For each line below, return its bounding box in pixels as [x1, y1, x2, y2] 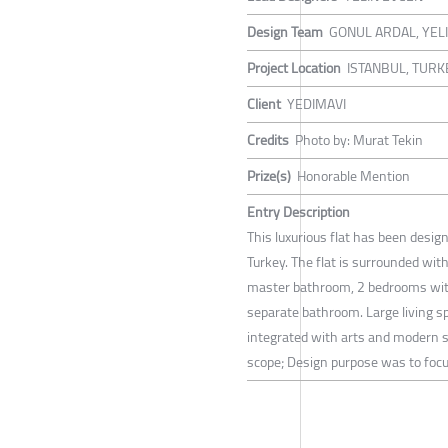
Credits [247, 127, 289, 154]
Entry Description [247, 199, 350, 226]
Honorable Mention [297, 163, 410, 190]
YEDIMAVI [287, 91, 346, 118]
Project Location [247, 55, 341, 82]
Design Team [247, 19, 323, 46]
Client [247, 91, 281, 118]
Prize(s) [247, 163, 291, 190]
